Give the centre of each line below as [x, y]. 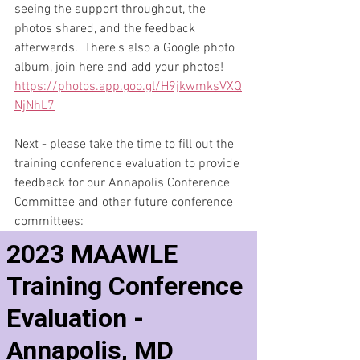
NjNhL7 [35, 106]
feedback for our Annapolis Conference [124, 183]
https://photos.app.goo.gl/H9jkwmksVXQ [128, 86]
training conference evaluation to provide [129, 164]
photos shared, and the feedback [106, 29]
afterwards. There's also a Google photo [126, 48]
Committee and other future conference [125, 202]
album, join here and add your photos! [121, 67]
